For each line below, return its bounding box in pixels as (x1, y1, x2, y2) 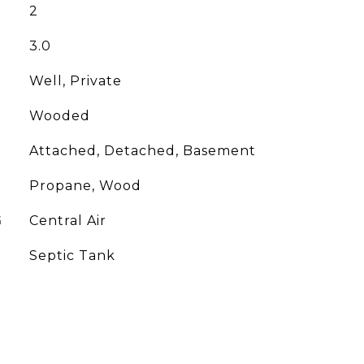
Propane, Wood (28, 178, 141, 193)
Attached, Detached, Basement (28, 143, 256, 158)
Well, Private (28, 73, 122, 89)
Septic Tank (28, 248, 115, 263)
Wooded (28, 108, 90, 123)
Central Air (28, 213, 106, 228)
